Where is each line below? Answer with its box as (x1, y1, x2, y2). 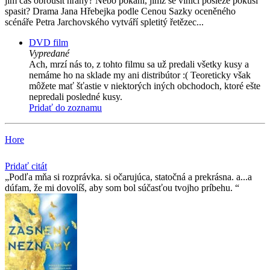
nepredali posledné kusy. (29, 92, 122, 102)
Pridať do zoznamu (29, 102, 102, 113)
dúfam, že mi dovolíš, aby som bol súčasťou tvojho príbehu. (5, 183, 235, 193)
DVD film (29, 37, 68, 48)
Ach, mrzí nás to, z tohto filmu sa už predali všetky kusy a (29, 59, 249, 70)
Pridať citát (5, 161, 47, 172)
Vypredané (29, 48, 69, 59)
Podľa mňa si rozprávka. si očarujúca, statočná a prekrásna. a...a (9, 172, 252, 183)
